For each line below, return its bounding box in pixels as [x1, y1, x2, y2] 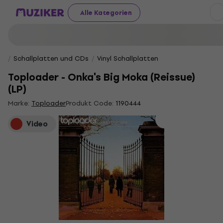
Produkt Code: [66, 98, 113, 109]
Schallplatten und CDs [13, 53, 89, 64]
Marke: [8, 98, 31, 109]
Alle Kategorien [80, 7, 132, 18]
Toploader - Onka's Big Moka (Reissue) [8, 69, 195, 86]
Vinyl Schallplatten [97, 53, 158, 64]
